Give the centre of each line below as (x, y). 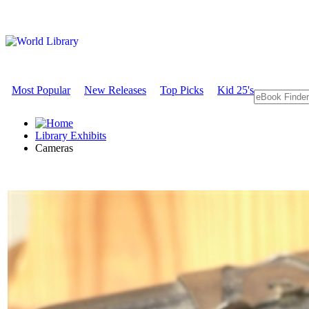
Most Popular (41, 90)
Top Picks (182, 90)
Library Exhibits (71, 136)
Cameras (54, 148)
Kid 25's (236, 90)
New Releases (115, 90)
